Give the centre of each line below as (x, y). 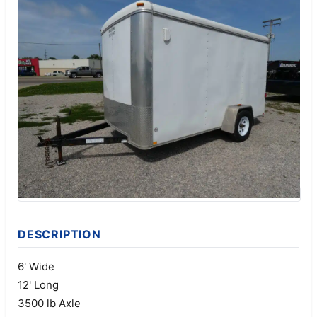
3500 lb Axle (49, 303)
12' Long (38, 284)
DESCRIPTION (59, 234)
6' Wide (36, 266)
